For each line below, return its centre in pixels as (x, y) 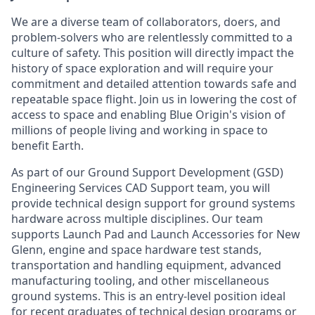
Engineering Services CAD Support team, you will (141, 188)
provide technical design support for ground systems (153, 203)
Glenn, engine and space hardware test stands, (136, 250)
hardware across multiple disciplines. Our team (137, 219)
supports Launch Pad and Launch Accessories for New (156, 234)
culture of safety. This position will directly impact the (153, 53)
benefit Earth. (47, 146)
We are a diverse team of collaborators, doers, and (146, 22)
